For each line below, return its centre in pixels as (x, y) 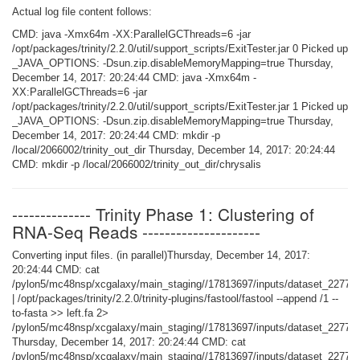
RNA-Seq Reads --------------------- (136, 231)
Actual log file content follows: (82, 11)
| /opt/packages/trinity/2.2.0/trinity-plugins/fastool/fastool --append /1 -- (175, 298)
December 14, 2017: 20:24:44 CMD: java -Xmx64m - (134, 77)
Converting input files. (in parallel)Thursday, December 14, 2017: (161, 255)
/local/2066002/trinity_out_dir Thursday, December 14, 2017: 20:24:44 (174, 149)
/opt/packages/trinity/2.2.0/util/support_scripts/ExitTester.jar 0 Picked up (180, 48)
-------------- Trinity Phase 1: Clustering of (163, 213)
